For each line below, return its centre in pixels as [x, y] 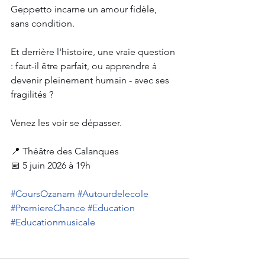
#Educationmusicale [53, 222]
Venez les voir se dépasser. [66, 122]
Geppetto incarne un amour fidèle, [85, 9]
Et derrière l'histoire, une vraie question [94, 51]
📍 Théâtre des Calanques [65, 151]
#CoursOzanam [43, 193]
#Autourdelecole [113, 193]
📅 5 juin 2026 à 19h [51, 165]
